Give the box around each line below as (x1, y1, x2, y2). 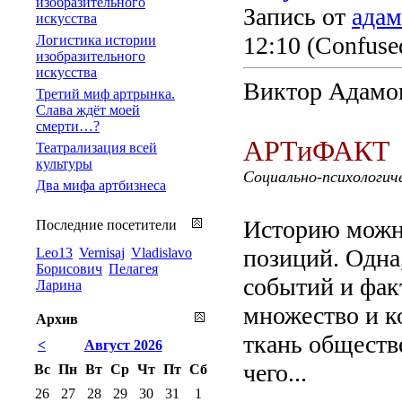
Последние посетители (36, 216, 177, 232)
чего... (243, 358, 307, 387)
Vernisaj (79, 244, 125, 260)
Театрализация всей (36, 139, 157, 155)
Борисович (36, 260, 102, 276)
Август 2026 (83, 336, 162, 353)
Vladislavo (131, 244, 192, 260)
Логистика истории (36, 31, 156, 48)
